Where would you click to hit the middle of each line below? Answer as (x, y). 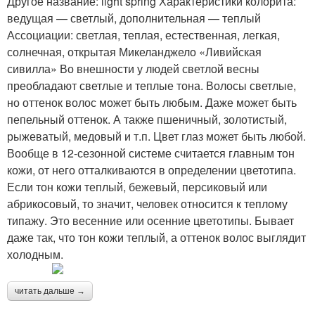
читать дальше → (50, 291)
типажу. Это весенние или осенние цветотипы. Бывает (150, 220)
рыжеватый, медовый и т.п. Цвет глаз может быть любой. (156, 136)
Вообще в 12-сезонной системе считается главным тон (151, 153)
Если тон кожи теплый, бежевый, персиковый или (137, 186)
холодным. (35, 254)
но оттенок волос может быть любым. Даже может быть (152, 102)
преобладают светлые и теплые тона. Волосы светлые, (152, 85)
